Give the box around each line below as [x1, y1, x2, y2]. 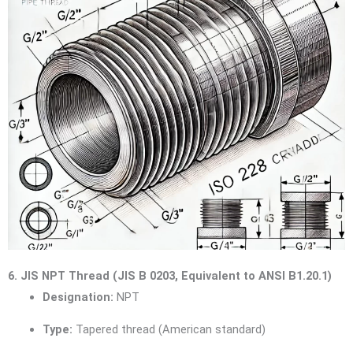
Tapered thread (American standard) [72, 322, 266, 337]
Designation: [42, 289, 113, 304]
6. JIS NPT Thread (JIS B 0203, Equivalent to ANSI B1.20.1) [8, 268, 332, 283]
